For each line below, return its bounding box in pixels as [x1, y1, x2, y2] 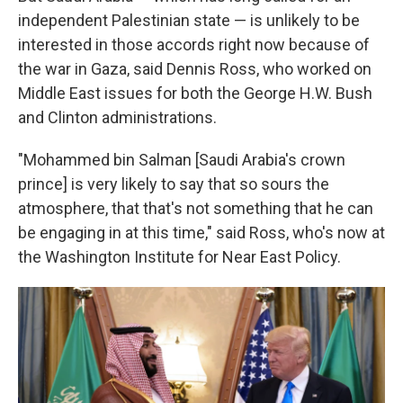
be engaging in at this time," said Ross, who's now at [18, 223, 385, 242]
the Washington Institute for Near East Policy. [18, 247, 341, 266]
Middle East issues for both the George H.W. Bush [18, 84, 372, 103]
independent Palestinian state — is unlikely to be [18, 11, 360, 30]
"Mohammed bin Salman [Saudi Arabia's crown [18, 150, 345, 169]
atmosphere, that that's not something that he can [18, 199, 373, 218]
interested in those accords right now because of [18, 35, 370, 54]
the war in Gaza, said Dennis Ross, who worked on [18, 59, 372, 78]
